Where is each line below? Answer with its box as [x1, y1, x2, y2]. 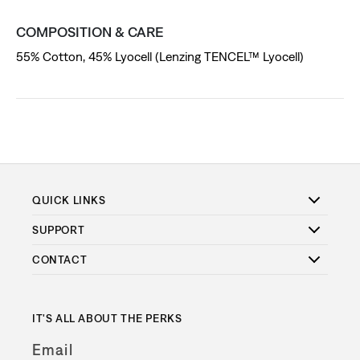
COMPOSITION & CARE [16, 22, 164, 40]
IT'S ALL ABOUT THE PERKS [32, 312, 182, 325]
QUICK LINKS [32, 194, 106, 207]
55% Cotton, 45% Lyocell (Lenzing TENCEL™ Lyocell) [16, 48, 304, 63]
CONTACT [32, 253, 88, 267]
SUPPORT [32, 223, 85, 237]
